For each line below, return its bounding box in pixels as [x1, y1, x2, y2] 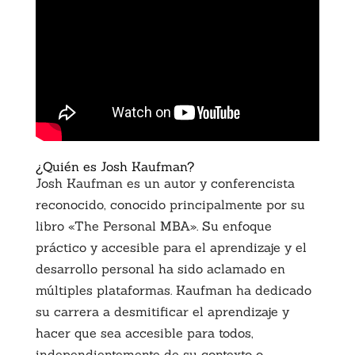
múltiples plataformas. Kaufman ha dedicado [35, 281, 311, 298]
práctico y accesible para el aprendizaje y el [35, 239, 307, 255]
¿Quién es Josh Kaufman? [35, 158, 194, 174]
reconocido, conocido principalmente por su [35, 196, 305, 212]
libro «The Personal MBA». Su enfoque [35, 217, 272, 234]
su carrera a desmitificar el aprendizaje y [35, 303, 289, 319]
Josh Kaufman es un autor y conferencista [35, 174, 295, 191]
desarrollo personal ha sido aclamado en [35, 260, 285, 277]
